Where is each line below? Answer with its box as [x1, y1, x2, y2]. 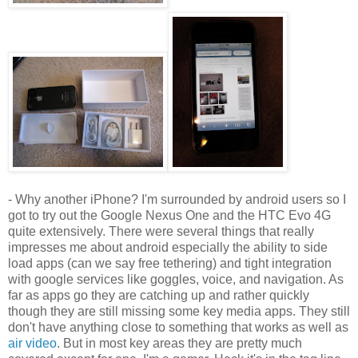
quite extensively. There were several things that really [8, 224, 314, 238]
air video [8, 336, 57, 350]
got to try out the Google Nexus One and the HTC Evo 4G [8, 208, 331, 222]
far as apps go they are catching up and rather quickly [8, 288, 309, 302]
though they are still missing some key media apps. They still [8, 304, 350, 318]
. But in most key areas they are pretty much [57, 336, 302, 350]
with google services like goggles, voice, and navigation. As [8, 272, 344, 286]
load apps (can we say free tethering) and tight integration [8, 256, 332, 270]
